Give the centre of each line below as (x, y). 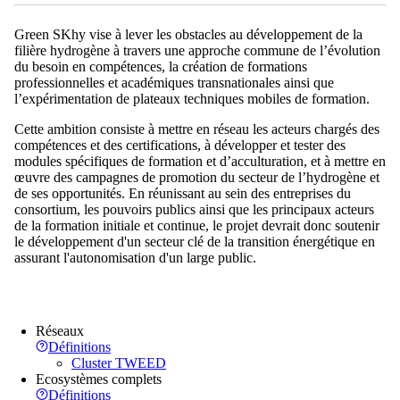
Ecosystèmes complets (99, 379)
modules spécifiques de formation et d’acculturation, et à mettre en (200, 161)
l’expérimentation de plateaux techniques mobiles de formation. (192, 98)
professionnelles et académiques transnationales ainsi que (174, 82)
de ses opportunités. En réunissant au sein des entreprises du (183, 193)
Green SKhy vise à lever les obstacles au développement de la (188, 34)
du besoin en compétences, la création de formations (161, 66)
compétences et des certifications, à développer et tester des (180, 145)
